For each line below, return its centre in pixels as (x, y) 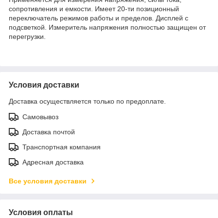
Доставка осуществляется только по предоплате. (87, 101)
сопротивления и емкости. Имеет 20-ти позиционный (94, 9)
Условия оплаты (41, 212)
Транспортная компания (62, 147)
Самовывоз (40, 117)
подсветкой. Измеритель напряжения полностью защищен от (107, 27)
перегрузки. (27, 36)
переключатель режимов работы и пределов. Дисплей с (99, 18)
